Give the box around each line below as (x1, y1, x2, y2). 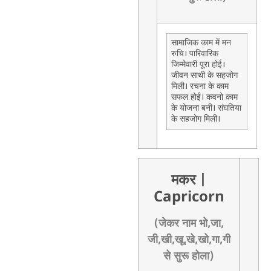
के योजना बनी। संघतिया (171, 102, 241, 114)
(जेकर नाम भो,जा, (154, 216, 224, 231)
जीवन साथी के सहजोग (171, 70, 238, 82)
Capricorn (153, 188, 224, 207)
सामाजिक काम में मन (171, 37, 231, 49)
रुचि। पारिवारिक (171, 48, 218, 60)
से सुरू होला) (163, 249, 215, 264)
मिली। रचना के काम (171, 80, 229, 93)
